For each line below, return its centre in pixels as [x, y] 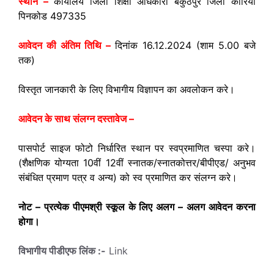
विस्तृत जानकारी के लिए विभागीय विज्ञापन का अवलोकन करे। [127, 89]
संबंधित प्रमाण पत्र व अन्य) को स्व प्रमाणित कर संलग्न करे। [128, 177]
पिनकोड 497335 [52, 16]
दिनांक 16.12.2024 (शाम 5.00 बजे [186, 45]
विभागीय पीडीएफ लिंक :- [62, 251]
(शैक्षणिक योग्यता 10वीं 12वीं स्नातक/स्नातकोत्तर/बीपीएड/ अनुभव [137, 163]
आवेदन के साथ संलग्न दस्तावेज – [76, 119]
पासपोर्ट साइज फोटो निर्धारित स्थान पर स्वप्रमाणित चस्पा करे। [137, 148]
